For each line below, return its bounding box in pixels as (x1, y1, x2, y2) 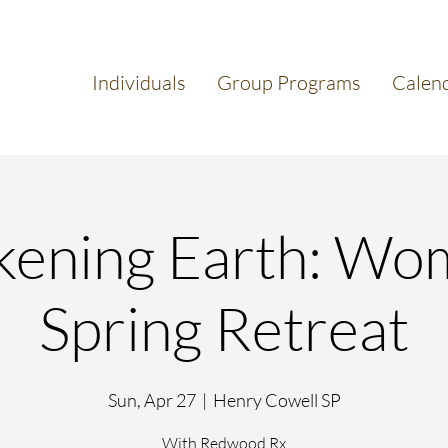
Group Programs (216, 70, 361, 95)
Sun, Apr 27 (107, 389, 196, 411)
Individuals (91, 70, 186, 95)
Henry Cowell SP (212, 389, 341, 411)
